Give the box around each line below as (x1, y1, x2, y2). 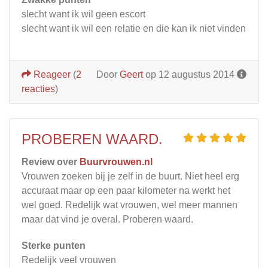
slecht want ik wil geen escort (22, 8, 145, 19)
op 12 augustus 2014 (143, 69, 237, 80)
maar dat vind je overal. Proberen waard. (22, 214, 193, 224)
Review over (22, 156, 80, 167)
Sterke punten (22, 240, 86, 251)
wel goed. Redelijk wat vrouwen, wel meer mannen (22, 199, 237, 210)
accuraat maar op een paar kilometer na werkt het (22, 185, 230, 196)
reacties (22, 83, 55, 94)
